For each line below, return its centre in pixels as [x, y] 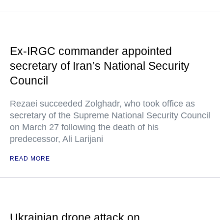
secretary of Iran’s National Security [100, 66]
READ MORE [30, 159]
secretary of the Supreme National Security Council [110, 115]
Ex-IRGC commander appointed [91, 51]
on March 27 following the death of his [84, 127]
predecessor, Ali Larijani [56, 139]
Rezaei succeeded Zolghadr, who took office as [102, 104]
